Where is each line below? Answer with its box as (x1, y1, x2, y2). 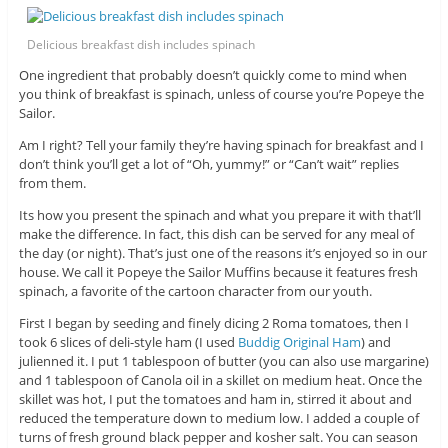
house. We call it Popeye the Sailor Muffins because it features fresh (18, 263, 418, 282)
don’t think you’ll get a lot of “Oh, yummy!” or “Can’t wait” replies (18, 155, 399, 174)
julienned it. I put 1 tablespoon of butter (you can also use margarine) (18, 352, 429, 371)
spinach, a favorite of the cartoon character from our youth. (18, 282, 372, 301)
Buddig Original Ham (237, 333, 361, 352)
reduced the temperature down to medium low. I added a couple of (18, 409, 419, 428)
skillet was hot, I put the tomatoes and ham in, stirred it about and (18, 390, 412, 409)
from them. (18, 174, 86, 193)
